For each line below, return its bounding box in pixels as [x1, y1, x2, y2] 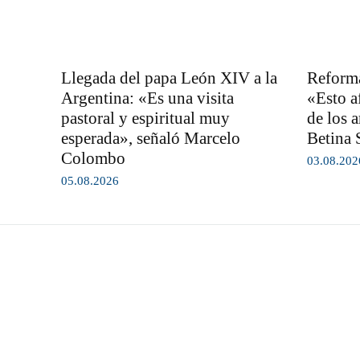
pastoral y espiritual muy [61, 108, 230, 128]
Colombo [61, 148, 125, 168]
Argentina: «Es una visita [61, 88, 234, 108]
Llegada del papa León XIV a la [61, 67, 277, 88]
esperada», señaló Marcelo [61, 128, 240, 148]
